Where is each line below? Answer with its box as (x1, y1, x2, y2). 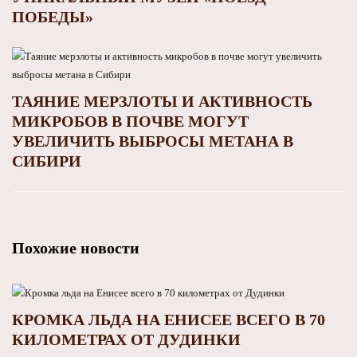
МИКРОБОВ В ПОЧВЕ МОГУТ (12, 112, 249, 130)
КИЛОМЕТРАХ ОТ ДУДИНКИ (12, 330, 241, 348)
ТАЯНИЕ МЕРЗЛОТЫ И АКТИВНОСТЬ (12, 92, 312, 110)
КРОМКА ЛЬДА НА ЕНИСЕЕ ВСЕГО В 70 (12, 310, 325, 328)
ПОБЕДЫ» (12, 7, 93, 25)
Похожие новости (12, 238, 139, 257)
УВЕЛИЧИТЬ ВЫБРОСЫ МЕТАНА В (12, 131, 293, 150)
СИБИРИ (12, 151, 81, 170)
